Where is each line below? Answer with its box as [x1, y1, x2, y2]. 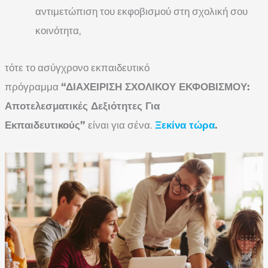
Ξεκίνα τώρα [155, 119, 215, 132]
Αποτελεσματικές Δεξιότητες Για [5, 100, 160, 112]
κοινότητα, [35, 25, 81, 37]
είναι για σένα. [88, 119, 155, 132]
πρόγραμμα [5, 81, 61, 93]
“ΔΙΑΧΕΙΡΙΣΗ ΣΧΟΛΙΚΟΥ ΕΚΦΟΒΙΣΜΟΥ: [61, 81, 249, 93]
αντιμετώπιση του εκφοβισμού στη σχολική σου [35, 5, 248, 18]
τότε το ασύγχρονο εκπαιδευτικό [5, 62, 150, 74]
